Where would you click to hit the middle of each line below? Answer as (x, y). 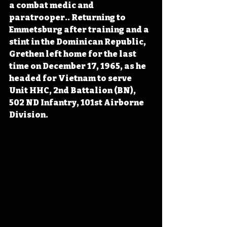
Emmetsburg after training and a (80, 30)
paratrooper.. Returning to (68, 17)
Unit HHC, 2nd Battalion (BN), (73, 90)
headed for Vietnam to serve (71, 78)
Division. (29, 115)
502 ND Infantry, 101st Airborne (77, 103)
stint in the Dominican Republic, (78, 42)
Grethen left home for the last (73, 54)
